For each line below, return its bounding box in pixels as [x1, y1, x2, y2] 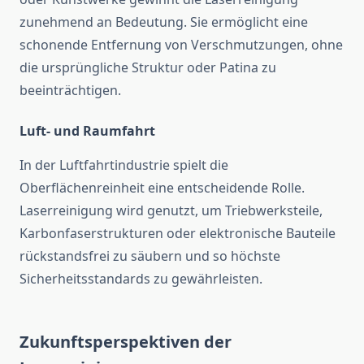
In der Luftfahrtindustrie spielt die [19, 156, 228, 175]
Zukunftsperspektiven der [19, 331, 232, 353]
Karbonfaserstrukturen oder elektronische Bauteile [19, 224, 336, 243]
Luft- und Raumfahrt [19, 122, 155, 141]
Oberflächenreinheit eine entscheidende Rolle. [19, 179, 305, 197]
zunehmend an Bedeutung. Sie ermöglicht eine [19, 13, 308, 32]
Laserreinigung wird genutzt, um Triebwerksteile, [19, 201, 323, 220]
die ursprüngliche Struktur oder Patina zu [19, 58, 276, 77]
